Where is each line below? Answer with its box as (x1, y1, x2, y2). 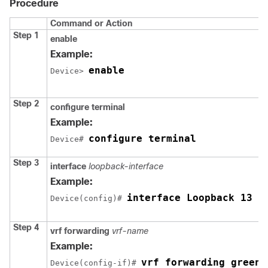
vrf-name (112, 226, 148, 236)
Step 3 (13, 158, 39, 168)
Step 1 (13, 31, 39, 41)
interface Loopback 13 (127, 192, 258, 204)
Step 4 (13, 223, 39, 233)
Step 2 (13, 99, 39, 109)
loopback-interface (89, 162, 163, 172)
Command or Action (50, 19, 132, 29)
